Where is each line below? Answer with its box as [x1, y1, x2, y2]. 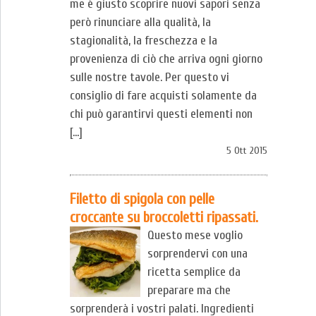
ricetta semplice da [147, 265, 241, 279]
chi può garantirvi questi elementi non [70, 107, 253, 121]
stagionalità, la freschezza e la [70, 33, 217, 48]
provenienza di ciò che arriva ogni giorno [70, 51, 262, 66]
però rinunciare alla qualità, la [70, 15, 211, 30]
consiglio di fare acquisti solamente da [70, 88, 257, 103]
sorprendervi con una [147, 246, 248, 261]
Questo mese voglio [147, 228, 243, 243]
